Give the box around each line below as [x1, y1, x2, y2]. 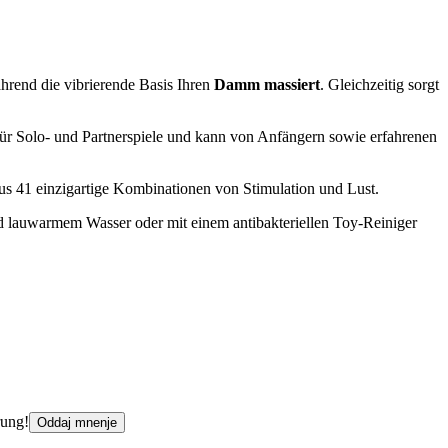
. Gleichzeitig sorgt [320, 75, 439, 93]
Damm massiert [214, 75, 320, 93]
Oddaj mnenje [37, 414, 117, 430]
